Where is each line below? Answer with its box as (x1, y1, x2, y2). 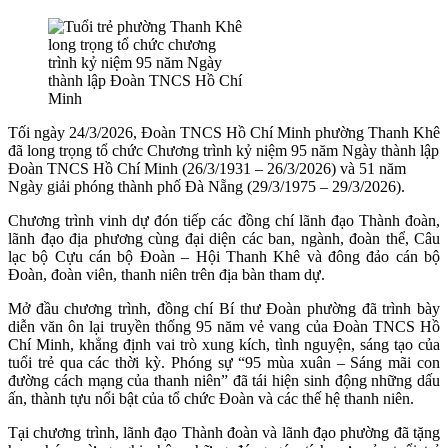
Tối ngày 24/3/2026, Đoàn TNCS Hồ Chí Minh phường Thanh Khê (8, 123, 440, 141)
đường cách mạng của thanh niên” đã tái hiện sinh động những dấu (8, 371, 440, 389)
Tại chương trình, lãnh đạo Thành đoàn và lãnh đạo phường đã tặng (8, 423, 440, 441)
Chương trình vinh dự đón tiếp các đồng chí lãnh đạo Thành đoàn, (8, 211, 440, 229)
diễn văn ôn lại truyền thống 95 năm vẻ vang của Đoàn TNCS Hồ (8, 317, 440, 335)
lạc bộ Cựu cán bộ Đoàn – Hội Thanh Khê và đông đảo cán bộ (8, 247, 440, 265)
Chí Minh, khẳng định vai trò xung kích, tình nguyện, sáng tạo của (8, 335, 440, 353)
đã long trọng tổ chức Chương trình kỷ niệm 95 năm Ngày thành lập (8, 141, 439, 159)
